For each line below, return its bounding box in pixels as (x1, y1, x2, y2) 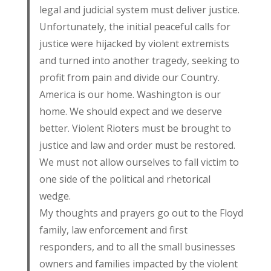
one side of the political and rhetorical (39, 172, 211, 186)
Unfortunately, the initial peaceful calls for (39, 20, 230, 33)
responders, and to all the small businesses (39, 240, 235, 253)
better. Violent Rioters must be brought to (39, 122, 231, 135)
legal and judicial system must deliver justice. (39, 3, 240, 16)
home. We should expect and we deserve (39, 105, 222, 118)
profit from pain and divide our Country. (39, 71, 220, 84)
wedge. (39, 189, 71, 203)
